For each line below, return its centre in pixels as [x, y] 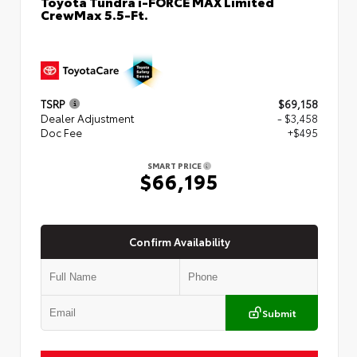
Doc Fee [61, 132]
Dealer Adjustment [87, 118]
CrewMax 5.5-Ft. [94, 14]
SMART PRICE [175, 165]
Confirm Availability [179, 241]
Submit [279, 312]
